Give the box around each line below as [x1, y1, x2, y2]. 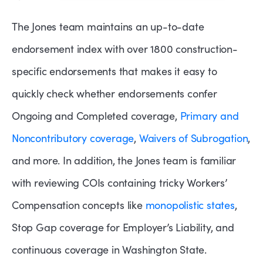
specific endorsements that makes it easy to [12, 63, 217, 78]
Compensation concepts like [12, 197, 146, 212]
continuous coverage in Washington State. [12, 242, 210, 257]
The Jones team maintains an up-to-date [12, 19, 204, 33]
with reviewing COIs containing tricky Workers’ [12, 175, 227, 190]
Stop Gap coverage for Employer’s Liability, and [12, 220, 234, 234]
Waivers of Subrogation [139, 130, 248, 145]
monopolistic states [145, 197, 235, 212]
